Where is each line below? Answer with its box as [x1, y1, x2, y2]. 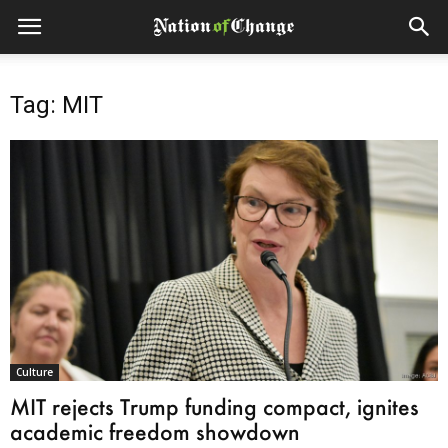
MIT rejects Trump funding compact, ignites [10, 392, 419, 420]
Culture [16, 364, 53, 379]
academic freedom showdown [10, 417, 300, 445]
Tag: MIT [10, 91, 103, 119]
